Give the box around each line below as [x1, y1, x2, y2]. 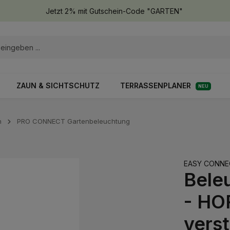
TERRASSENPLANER [120, 81, 191, 90]
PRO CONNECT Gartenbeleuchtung [17, 117, 130, 125]
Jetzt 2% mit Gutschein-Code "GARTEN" [45, 6, 183, 15]
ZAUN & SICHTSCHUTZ [16, 81, 100, 90]
